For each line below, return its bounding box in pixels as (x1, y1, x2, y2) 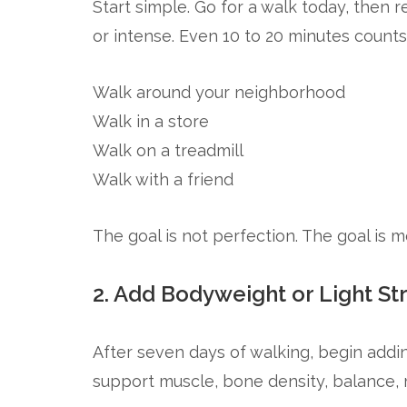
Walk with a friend (93, 170, 233, 189)
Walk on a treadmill (93, 141, 243, 160)
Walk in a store (93, 112, 209, 131)
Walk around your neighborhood (93, 83, 345, 102)
